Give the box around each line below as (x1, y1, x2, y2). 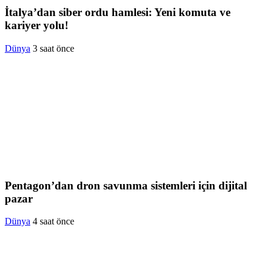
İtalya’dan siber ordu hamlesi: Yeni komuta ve (5, 6, 230, 19)
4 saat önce (33, 216, 74, 227)
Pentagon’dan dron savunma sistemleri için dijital (5, 179, 247, 192)
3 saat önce (33, 43, 74, 53)
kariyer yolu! (5, 19, 68, 32)
